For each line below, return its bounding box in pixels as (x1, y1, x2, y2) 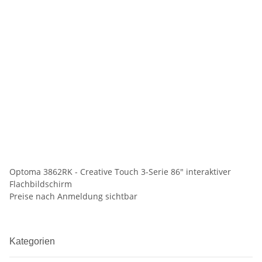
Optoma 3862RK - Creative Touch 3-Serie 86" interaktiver (9, 166, 231, 178)
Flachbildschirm (9, 178, 72, 190)
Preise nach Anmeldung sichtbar (9, 191, 137, 202)
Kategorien (9, 236, 57, 247)
